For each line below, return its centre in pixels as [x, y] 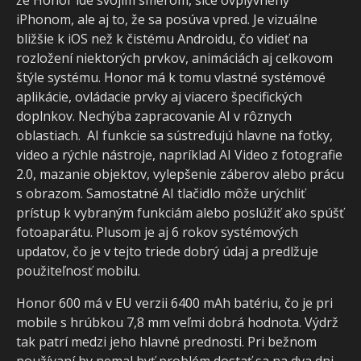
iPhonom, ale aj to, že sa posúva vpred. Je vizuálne [167, 19]
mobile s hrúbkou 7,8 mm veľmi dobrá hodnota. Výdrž [177, 322]
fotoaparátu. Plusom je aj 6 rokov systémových [157, 232]
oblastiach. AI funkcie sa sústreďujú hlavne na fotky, [174, 135]
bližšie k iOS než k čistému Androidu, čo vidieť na [162, 38]
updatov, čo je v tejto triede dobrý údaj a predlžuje [167, 251]
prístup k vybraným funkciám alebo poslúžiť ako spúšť [180, 212]
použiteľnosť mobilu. [78, 270]
